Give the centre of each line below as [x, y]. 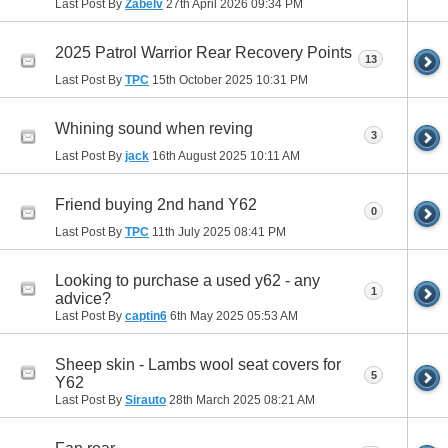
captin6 [146, 315]
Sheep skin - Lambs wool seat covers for [198, 364]
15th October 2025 [202, 79]
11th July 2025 [191, 231]
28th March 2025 [215, 399]
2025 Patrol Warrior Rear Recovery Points [203, 52]
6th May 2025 [207, 315]
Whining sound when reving [154, 128]
